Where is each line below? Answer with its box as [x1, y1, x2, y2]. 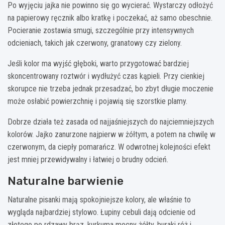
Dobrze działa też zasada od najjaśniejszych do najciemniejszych [8, 117, 214, 127]
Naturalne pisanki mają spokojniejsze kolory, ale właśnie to [8, 195, 191, 205]
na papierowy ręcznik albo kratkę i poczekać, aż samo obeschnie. [8, 13, 212, 23]
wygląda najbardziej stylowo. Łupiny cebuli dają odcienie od [8, 207, 195, 217]
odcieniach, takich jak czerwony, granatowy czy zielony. [8, 38, 182, 48]
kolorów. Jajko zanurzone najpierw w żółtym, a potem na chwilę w [8, 130, 215, 140]
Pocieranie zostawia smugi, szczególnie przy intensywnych [8, 26, 194, 36]
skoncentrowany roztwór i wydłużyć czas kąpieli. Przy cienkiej [8, 71, 204, 81]
